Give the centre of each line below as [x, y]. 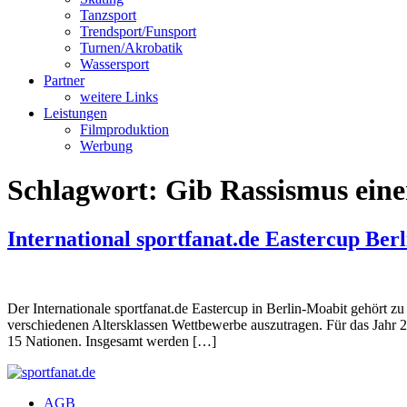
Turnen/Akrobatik [131, 48]
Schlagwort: [86, 190]
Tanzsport [108, 15]
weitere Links [119, 97]
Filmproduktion [124, 129]
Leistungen [75, 113]
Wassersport [114, 64]
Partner [64, 80]
